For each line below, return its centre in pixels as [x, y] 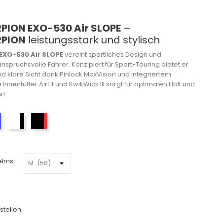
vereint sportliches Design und [112, 54]
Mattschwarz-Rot [71, 123]
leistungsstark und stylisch [93, 40]
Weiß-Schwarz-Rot [51, 123]
